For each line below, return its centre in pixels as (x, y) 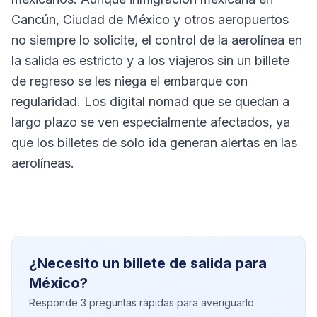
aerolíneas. (43, 163)
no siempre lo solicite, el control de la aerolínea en (157, 40)
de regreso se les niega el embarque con (129, 81)
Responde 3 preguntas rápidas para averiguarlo (142, 302)
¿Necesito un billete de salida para (148, 263)
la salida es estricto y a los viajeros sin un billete (150, 60)
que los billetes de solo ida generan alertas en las (154, 143)
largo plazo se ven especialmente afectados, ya (151, 122)
